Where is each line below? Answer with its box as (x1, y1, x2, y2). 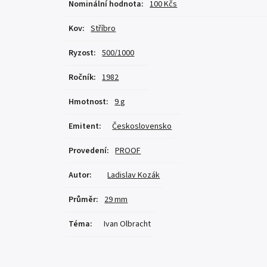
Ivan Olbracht (104, 218, 151, 231)
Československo (112, 120, 172, 133)
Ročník (69, 72, 94, 84)
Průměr (69, 194, 97, 206)
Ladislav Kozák (107, 169, 160, 182)
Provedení (69, 145, 107, 157)
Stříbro (91, 23, 116, 35)
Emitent (69, 120, 100, 133)
